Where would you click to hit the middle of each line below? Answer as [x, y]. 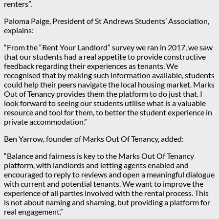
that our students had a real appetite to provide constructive [105, 56]
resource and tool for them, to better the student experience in [108, 112]
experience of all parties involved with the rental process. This [106, 193]
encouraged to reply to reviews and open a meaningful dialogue [109, 174]
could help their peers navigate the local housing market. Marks [109, 84]
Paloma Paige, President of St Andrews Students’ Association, [107, 21]
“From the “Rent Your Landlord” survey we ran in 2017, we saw [108, 47]
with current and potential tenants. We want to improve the [104, 184]
